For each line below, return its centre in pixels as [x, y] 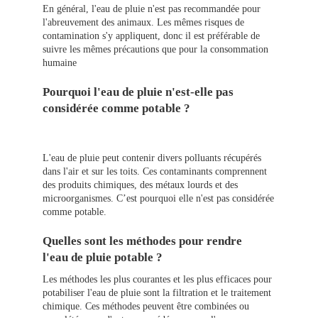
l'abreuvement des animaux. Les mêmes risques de [143, 23]
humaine [60, 63]
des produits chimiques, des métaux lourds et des [140, 185]
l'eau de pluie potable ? [103, 258]
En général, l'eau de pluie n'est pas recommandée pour [152, 9]
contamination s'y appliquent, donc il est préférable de [151, 36]
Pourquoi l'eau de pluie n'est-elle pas [138, 92]
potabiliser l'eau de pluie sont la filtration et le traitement [157, 293]
